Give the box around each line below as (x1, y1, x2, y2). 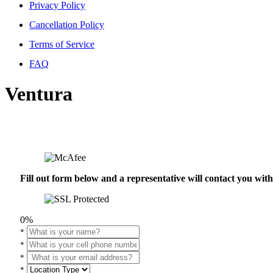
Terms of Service (29, 39, 94, 50)
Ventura (5, 82, 73, 105)
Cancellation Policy (29, 19, 104, 30)
